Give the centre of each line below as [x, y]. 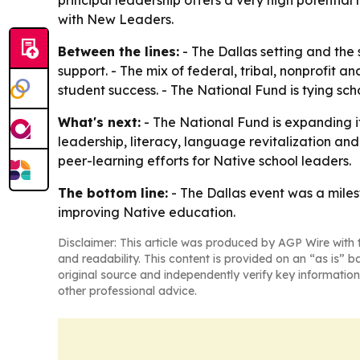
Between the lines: [119, 51]
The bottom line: [113, 193]
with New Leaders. [116, 19]
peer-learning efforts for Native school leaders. [205, 161]
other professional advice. [127, 291]
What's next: [99, 122]
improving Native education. [147, 212]
